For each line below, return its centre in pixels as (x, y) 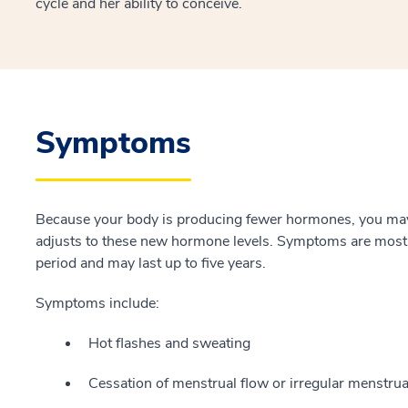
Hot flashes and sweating (169, 343)
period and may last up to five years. (151, 263)
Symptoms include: (97, 303)
